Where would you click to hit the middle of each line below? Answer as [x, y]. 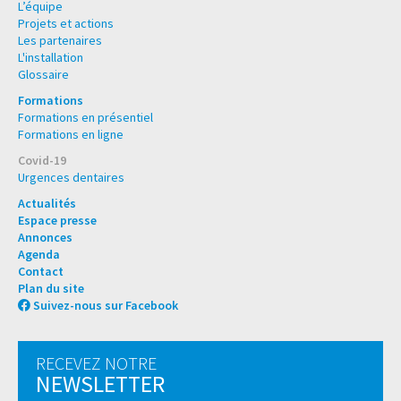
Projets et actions [66, 24]
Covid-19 [42, 161]
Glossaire [43, 75]
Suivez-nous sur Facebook [105, 306]
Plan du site [51, 289]
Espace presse [57, 221]
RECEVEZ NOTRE [96, 363]
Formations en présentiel [85, 118]
